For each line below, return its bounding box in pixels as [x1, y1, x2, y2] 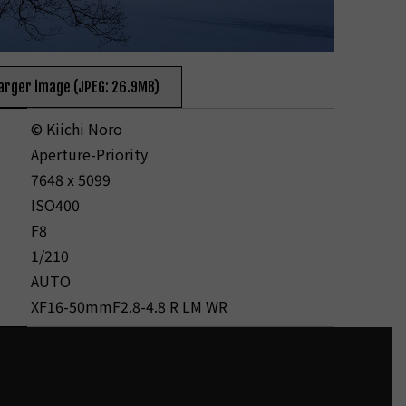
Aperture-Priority [30, 143, 148, 166]
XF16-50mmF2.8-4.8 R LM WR [30, 295, 227, 318]
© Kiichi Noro [30, 118, 122, 140]
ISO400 [30, 194, 80, 217]
